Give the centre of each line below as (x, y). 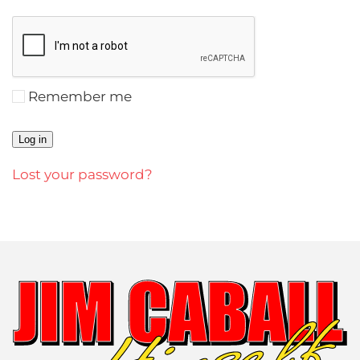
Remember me (80, 96)
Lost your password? (82, 174)
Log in (33, 139)
